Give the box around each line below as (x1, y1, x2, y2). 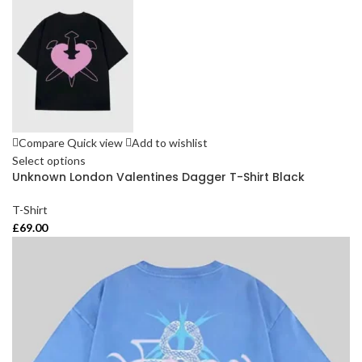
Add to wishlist (132, 135, 208, 149)
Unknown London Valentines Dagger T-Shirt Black (12, 168, 305, 185)
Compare (19, 135, 65, 149)
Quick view (67, 135, 123, 149)
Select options (12, 153, 86, 167)
